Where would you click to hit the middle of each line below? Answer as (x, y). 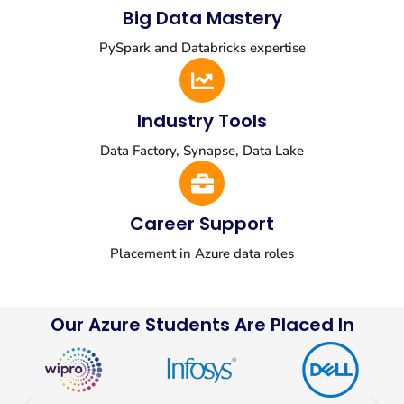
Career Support (202, 224)
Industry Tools (202, 121)
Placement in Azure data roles (202, 254)
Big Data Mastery (202, 18)
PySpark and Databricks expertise (202, 48)
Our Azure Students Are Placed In (202, 325)
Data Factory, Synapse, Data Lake (202, 151)
